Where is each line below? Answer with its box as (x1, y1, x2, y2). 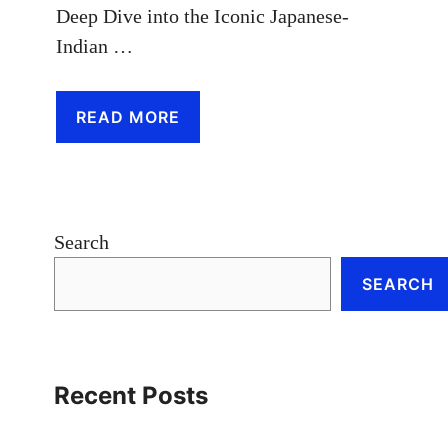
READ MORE (76, 106, 180, 127)
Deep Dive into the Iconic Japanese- (56, 4, 349, 27)
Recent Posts (54, 380, 208, 410)
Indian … (56, 34, 133, 57)
